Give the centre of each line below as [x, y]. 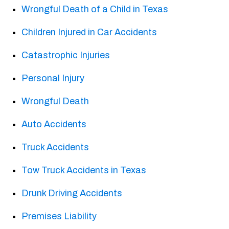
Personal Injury [53, 78]
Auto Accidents [54, 124]
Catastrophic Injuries [66, 55]
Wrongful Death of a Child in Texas [95, 9]
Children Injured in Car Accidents [89, 32]
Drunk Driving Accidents [72, 193]
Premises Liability [59, 216]
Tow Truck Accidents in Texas [84, 170]
